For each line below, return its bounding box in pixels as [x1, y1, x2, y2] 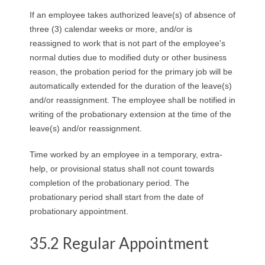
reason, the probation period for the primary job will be [30, 66, 232, 76]
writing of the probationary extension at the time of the [30, 109, 231, 119]
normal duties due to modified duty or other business [30, 52, 227, 62]
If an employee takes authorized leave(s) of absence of [30, 9, 235, 20]
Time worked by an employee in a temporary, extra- [30, 149, 222, 159]
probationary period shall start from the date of [30, 192, 203, 202]
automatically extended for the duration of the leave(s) [30, 80, 232, 91]
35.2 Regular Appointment [30, 233, 209, 253]
